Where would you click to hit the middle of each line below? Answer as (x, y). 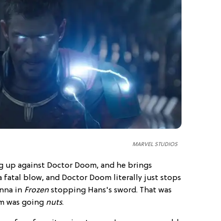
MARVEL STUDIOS (155, 145)
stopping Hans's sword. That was (110, 191)
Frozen (36, 191)
